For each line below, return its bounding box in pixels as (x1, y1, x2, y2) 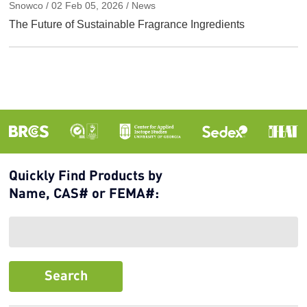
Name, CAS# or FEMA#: (9, 187, 160, 201)
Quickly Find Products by (9, 169, 163, 184)
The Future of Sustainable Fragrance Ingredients (9, 19, 245, 31)
